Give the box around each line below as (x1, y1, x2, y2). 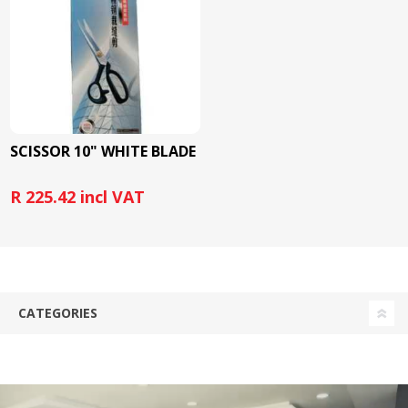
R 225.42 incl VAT (10, 185, 146, 208)
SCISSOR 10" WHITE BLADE (10, 140, 197, 161)
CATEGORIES (18, 303, 97, 321)
